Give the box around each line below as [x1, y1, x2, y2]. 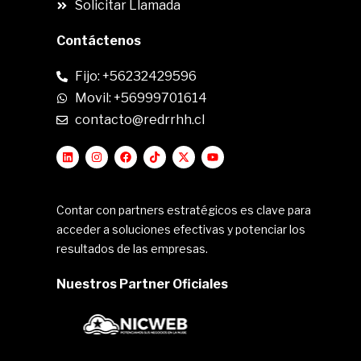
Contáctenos [56, 33, 141, 48]
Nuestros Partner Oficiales [56, 276, 228, 292]
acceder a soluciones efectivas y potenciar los [56, 222, 305, 236]
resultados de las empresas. [56, 242, 208, 255]
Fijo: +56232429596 [74, 68, 197, 84]
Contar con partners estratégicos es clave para [56, 203, 311, 217]
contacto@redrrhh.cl [74, 112, 205, 127]
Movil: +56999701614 [74, 90, 207, 106]
